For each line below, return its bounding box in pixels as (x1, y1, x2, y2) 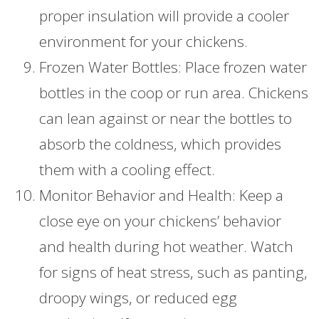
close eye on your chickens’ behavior (39, 211, 281, 231)
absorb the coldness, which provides (39, 134, 281, 155)
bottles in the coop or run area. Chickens (39, 83, 308, 103)
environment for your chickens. (39, 31, 248, 52)
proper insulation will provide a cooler (39, 6, 289, 26)
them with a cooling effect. (39, 159, 215, 180)
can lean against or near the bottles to (39, 108, 292, 129)
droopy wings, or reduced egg (39, 288, 237, 308)
